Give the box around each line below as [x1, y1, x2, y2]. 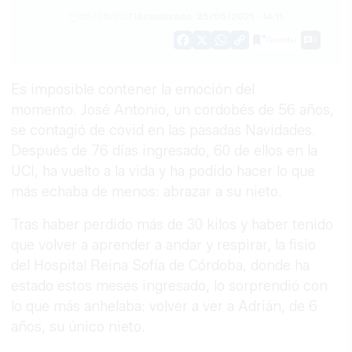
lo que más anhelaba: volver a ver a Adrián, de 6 [11, 298, 318, 316]
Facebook [182, 38, 240, 53]
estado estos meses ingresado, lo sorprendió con [11, 277, 328, 295]
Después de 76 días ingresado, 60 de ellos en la [11, 142, 318, 160]
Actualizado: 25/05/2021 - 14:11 [137, 9, 283, 22]
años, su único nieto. [11, 318, 146, 336]
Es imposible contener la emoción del [11, 81, 255, 99]
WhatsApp [220, 38, 280, 53]
